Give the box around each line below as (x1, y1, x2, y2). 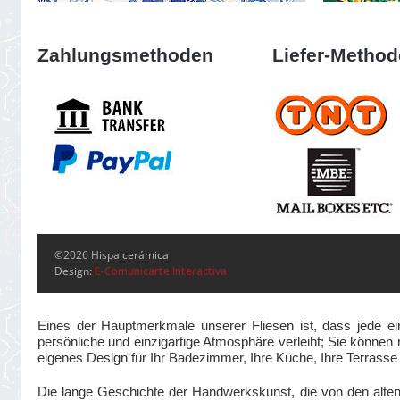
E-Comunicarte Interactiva (95, 263, 227, 279)
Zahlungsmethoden (37, 45, 214, 66)
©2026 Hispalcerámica (54, 247, 169, 262)
